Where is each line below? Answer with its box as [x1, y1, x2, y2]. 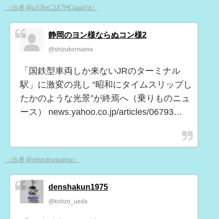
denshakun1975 [48, 183, 108, 191]
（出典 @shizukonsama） [5, 156, 79, 163]
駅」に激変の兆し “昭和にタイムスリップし [20, 80, 192, 89]
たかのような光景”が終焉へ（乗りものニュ [20, 93, 190, 103]
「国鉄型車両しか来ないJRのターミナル [20, 66, 180, 75]
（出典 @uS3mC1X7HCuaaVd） [5, 4, 97, 11]
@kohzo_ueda [48, 198, 88, 205]
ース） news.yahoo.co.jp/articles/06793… [20, 107, 182, 116]
